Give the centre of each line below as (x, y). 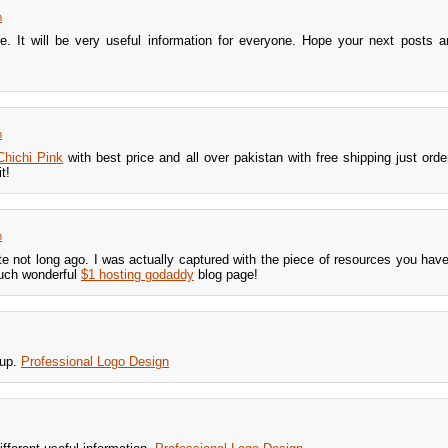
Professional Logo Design (95, 362)
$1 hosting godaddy (137, 275)
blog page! (226, 275)
